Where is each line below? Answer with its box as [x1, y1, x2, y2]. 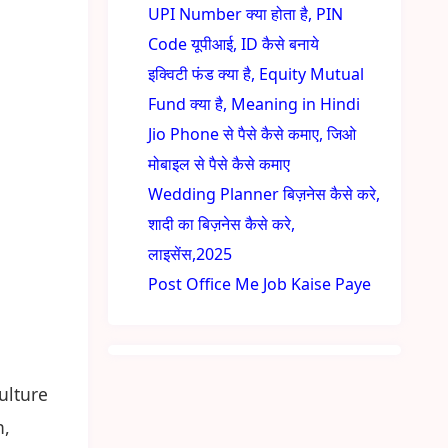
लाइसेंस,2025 [148, 243, 233, 265]
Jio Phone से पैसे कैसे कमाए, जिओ [148, 123, 357, 145]
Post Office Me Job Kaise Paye [148, 273, 372, 295]
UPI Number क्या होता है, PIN [148, 3, 344, 25]
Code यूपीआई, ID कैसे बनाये [148, 33, 320, 55]
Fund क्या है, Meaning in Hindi [148, 93, 361, 115]
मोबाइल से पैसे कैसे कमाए [148, 153, 291, 175]
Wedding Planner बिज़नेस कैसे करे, [148, 183, 381, 205]
